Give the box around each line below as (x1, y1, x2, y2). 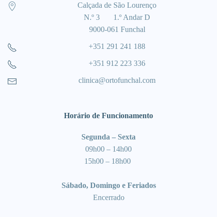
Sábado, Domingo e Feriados (61, 181, 156, 190)
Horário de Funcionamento (64, 111, 153, 120)
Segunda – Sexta (81, 133, 136, 141)
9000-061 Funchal (89, 25, 145, 34)
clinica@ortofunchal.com (78, 76, 155, 85)
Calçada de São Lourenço (77, 1, 156, 10)
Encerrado (93, 193, 124, 202)
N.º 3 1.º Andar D (84, 13, 150, 22)
